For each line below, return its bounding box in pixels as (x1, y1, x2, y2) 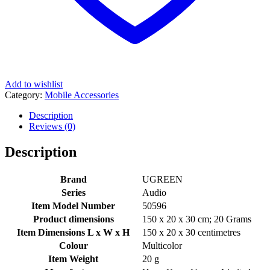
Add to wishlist (5, 78, 63, 89)
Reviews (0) (29, 121, 75, 131)
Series (61, 187, 86, 198)
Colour (58, 240, 88, 251)
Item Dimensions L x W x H (17, 227, 130, 237)
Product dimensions (33, 213, 114, 224)
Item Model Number (31, 200, 115, 211)
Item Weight (48, 253, 98, 264)
